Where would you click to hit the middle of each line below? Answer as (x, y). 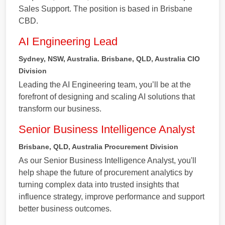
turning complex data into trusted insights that (99, 184)
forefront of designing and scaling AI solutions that (107, 96)
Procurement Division (141, 146)
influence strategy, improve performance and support (111, 196)
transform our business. (60, 108)
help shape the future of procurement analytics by (106, 172)
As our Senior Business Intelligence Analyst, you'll (107, 160)
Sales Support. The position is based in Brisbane (105, 9)
